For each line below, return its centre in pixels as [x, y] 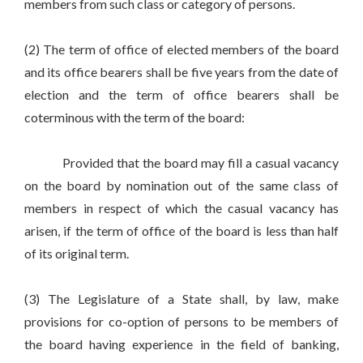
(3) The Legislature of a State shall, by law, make [181, 299]
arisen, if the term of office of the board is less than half [181, 231]
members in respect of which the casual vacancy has [181, 208]
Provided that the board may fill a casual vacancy [181, 163]
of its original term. [77, 254]
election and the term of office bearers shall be [181, 95]
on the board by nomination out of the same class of [181, 186]
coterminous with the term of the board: [135, 117]
